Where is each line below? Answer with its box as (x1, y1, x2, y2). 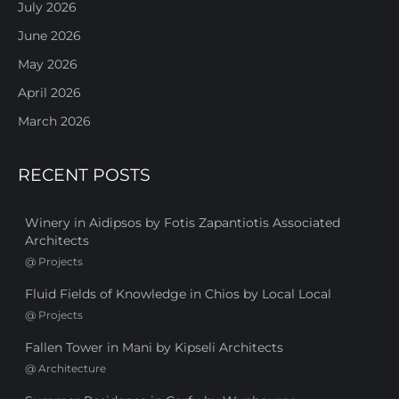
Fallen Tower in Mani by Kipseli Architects (25, 338, 283, 355)
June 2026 (18, 27, 81, 44)
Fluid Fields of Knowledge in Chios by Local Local (25, 285, 331, 302)
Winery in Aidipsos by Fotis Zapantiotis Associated (25, 214, 340, 231)
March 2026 (18, 112, 91, 129)
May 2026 (18, 55, 77, 72)
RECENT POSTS (18, 164, 151, 185)
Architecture (38, 361, 106, 375)
